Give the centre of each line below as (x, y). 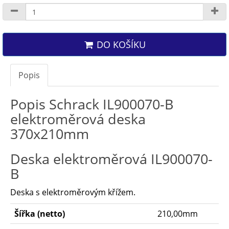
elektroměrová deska (78, 119)
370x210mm (50, 134)
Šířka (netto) (40, 214)
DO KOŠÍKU (120, 44)
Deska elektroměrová (81, 159)
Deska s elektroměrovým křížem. (73, 192)
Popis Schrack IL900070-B (92, 104)
